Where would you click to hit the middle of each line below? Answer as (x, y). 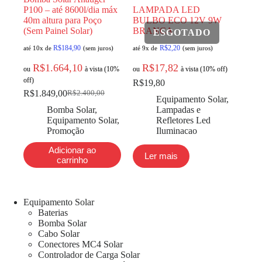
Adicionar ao (73, 150)
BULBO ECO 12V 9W (177, 20)
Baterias (53, 212)
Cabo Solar (59, 233)
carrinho (73, 160)
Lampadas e (179, 109)
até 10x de (38, 48)
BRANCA (153, 30)
